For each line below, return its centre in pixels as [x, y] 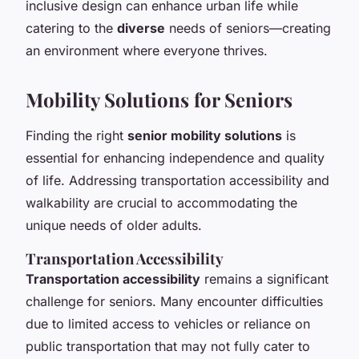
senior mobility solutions [205, 135]
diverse [141, 28]
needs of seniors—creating [248, 28]
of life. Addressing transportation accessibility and [177, 180]
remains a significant [264, 278]
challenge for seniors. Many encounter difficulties [174, 301]
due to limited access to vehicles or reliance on [168, 323]
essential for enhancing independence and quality [175, 157]
